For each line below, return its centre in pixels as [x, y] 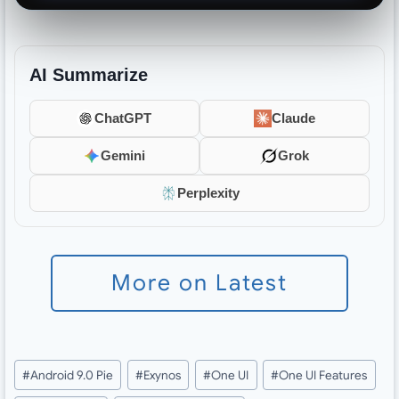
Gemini [123, 155]
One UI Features [323, 375]
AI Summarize [88, 74]
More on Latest [199, 282]
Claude [293, 118]
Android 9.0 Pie [72, 375]
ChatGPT [123, 118]
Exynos [163, 375]
